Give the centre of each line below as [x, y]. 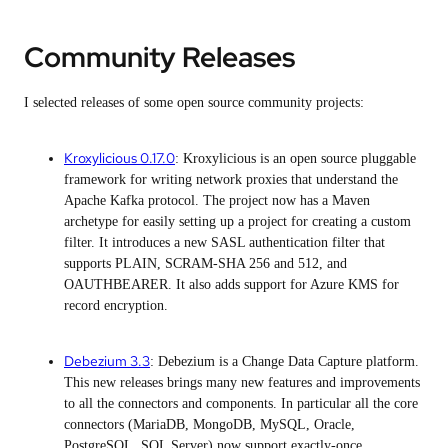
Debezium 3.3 [107, 360]
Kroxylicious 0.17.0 [119, 157]
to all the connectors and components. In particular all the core [241, 403]
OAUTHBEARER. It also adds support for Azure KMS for [231, 284]
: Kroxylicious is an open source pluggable [295, 158]
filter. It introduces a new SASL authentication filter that [224, 242]
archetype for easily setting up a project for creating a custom [237, 221]
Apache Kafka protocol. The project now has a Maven [217, 200]
